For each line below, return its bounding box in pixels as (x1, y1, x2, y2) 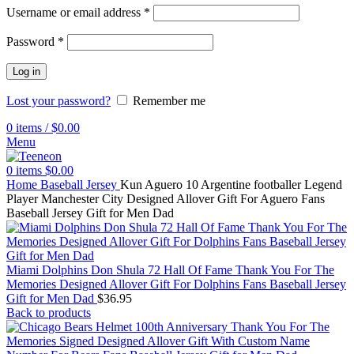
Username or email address (6, 6, 144, 19)
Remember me (133, 94, 205, 107)
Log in (13, 66, 40, 77)
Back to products (6, 306, 91, 319)
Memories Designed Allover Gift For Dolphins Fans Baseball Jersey (6, 277, 346, 291)
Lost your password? (6, 94, 111, 107)
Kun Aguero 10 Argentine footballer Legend (120, 178, 342, 191)
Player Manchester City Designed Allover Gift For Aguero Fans (6, 192, 325, 205)
